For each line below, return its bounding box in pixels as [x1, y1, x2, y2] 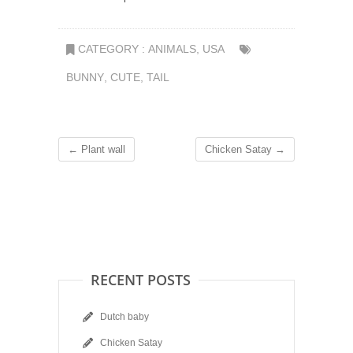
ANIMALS [148, 43, 196, 56]
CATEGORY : [75, 43, 148, 56]
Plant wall [78, 143, 125, 156]
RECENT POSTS [91, 270, 191, 290]
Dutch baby [100, 311, 149, 323]
